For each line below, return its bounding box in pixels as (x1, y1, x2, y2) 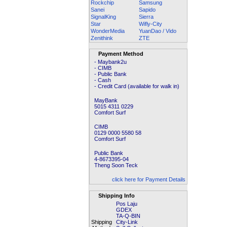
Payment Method (97, 51, 143, 57)
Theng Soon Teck (91, 162, 138, 168)
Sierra (139, 14, 154, 20)
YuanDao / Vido (139, 28, 176, 34)
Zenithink (91, 35, 113, 41)
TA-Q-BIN (116, 213, 140, 219)
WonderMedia (91, 28, 125, 34)
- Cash (91, 77, 111, 83)
